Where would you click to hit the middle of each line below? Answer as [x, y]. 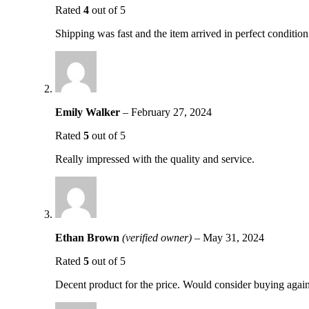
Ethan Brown [89, 238]
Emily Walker [89, 112]
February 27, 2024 [171, 112]
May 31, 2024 [233, 238]
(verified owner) [157, 238]
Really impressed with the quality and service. [155, 159]
